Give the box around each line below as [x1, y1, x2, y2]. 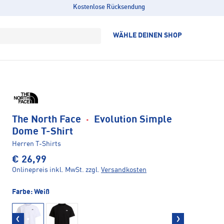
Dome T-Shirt [12, 127, 73, 137]
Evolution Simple [91, 115, 172, 125]
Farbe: [12, 188, 34, 196]
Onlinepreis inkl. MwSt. [12, 166, 84, 174]
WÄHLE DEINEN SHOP [113, 32, 182, 39]
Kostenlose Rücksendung [72, 4, 145, 10]
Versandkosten [101, 166, 146, 174]
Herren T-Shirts [12, 140, 61, 148]
